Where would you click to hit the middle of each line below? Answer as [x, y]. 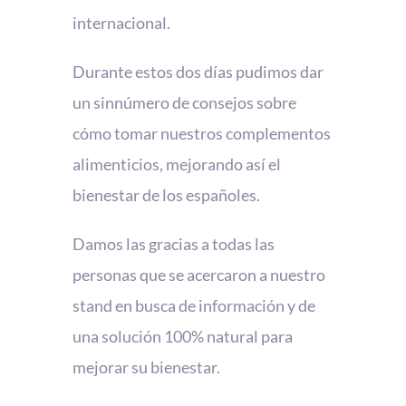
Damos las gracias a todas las [174, 243]
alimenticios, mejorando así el [177, 164]
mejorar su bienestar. [148, 367]
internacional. [123, 22]
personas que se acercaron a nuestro [199, 274]
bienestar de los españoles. [166, 194]
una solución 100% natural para [183, 336]
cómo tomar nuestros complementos [202, 133]
